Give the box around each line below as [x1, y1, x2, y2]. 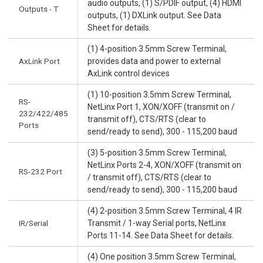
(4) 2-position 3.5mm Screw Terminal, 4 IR [87, 206, 242, 216]
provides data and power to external [87, 56, 221, 66]
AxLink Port [19, 56, 60, 66]
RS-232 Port [19, 167, 62, 177]
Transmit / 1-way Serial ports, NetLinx [87, 218, 226, 228]
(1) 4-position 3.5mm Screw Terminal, [87, 44, 227, 54]
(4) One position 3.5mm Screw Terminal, [87, 252, 236, 262]
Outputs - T [19, 4, 58, 14]
